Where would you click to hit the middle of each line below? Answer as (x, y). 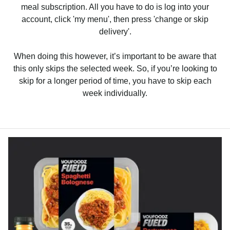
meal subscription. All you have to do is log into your (115, 7)
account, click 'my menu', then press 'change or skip (115, 19)
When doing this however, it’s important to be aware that (115, 56)
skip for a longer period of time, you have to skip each (115, 81)
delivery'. (115, 31)
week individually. (115, 93)
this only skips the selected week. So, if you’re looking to (115, 68)
